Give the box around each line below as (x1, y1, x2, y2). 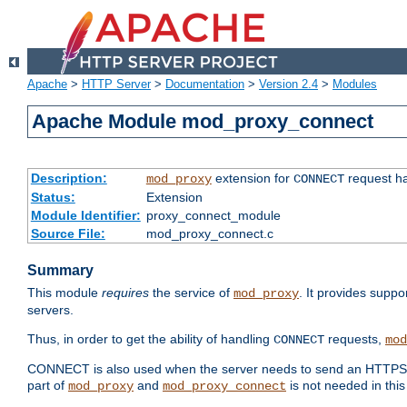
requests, (324, 332, 385, 347)
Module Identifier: (30, 208, 141, 223)
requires (102, 285, 149, 301)
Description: (30, 171, 107, 186)
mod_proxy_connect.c (145, 226, 273, 242)
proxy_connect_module (145, 208, 281, 223)
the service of (149, 285, 233, 301)
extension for (211, 171, 293, 186)
